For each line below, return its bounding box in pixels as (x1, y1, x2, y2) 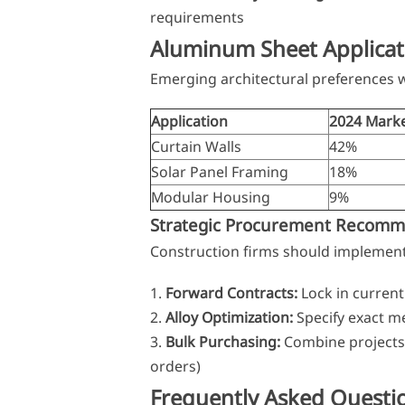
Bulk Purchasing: (165, 331, 280, 352)
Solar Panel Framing (150, 162, 288, 183)
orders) (149, 355, 201, 376)
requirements (149, 7, 244, 28)
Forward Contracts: (165, 282, 297, 303)
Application (150, 111, 228, 132)
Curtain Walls (150, 137, 241, 157)
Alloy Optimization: (165, 306, 293, 327)
